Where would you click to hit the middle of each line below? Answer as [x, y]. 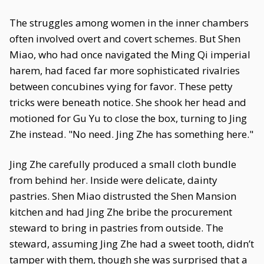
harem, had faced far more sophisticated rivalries [125, 70]
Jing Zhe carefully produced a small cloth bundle [123, 164]
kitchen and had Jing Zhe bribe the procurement [121, 212]
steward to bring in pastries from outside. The [116, 228]
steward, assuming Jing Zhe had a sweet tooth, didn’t [132, 244]
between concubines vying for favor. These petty [121, 86]
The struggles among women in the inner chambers [129, 23]
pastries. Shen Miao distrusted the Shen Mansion [123, 196]
